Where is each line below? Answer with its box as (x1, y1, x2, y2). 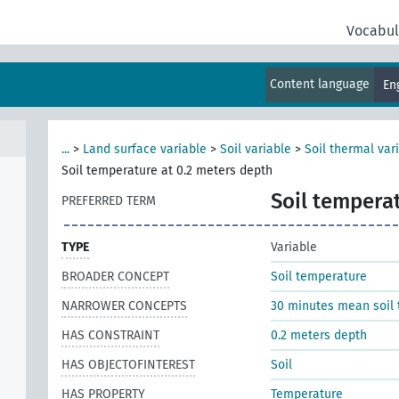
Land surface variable (83, 142, 207, 157)
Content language (270, 77, 370, 92)
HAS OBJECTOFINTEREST (61, 357, 195, 372)
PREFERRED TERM (61, 193, 156, 208)
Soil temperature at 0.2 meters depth (61, 163, 273, 178)
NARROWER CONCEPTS (61, 298, 187, 313)
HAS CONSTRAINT (61, 328, 159, 343)
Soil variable (220, 142, 291, 157)
